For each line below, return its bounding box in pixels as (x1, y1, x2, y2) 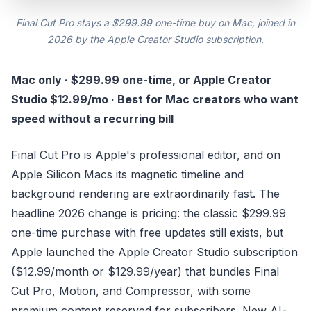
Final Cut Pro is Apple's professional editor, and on (11, 148, 280, 162)
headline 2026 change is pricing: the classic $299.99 (11, 206, 286, 220)
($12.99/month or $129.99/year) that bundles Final (11, 264, 279, 278)
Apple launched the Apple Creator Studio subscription (11, 245, 298, 259)
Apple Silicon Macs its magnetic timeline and (11, 167, 244, 181)
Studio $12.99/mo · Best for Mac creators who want (11, 92, 299, 106)
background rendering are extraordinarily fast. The (11, 187, 280, 201)
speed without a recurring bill (11, 112, 174, 126)
